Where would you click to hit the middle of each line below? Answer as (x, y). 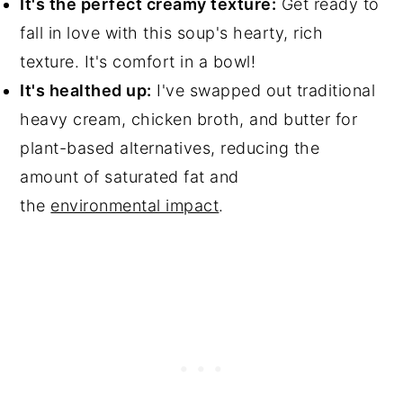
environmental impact (135, 206)
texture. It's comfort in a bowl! (138, 62)
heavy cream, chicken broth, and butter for (189, 120)
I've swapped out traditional (264, 91)
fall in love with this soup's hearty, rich (172, 33)
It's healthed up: (86, 91)
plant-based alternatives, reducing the (170, 148)
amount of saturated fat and (130, 177)
